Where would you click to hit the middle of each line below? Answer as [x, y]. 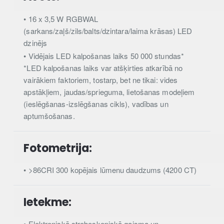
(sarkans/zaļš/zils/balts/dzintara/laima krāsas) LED [108, 30]
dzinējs [35, 42]
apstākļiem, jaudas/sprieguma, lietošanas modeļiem [109, 92]
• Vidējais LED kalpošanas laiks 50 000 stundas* [104, 56]
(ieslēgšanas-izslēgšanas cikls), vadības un [96, 104]
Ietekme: [48, 202]
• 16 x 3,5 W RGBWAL [61, 18]
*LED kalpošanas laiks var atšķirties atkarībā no [103, 68]
